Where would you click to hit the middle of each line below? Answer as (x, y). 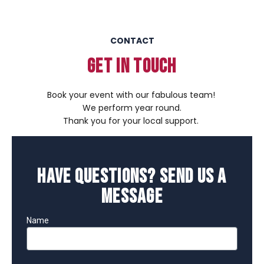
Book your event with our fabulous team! (132, 95)
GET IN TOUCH (132, 66)
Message (132, 196)
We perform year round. (132, 108)
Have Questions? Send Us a (132, 176)
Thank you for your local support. (132, 121)
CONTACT (132, 40)
